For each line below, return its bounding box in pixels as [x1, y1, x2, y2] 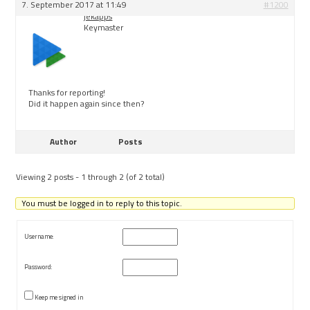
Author [49, 134, 77, 148]
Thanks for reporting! [28, 85, 106, 99]
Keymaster [84, 20, 124, 34]
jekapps [84, 9, 113, 23]
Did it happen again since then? [28, 96, 145, 110]
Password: [24, 262, 53, 271]
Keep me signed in [35, 292, 84, 302]
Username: [24, 231, 54, 241]
